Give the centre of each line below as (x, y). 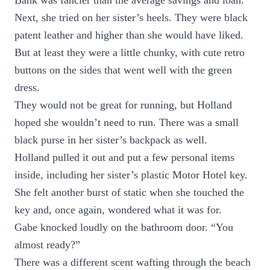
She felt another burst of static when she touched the (129, 192)
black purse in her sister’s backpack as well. (111, 140)
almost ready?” (47, 245)
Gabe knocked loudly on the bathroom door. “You (124, 227)
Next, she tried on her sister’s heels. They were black (131, 17)
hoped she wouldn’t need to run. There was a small (127, 122)
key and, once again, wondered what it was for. (118, 210)
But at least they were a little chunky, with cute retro (130, 52)
